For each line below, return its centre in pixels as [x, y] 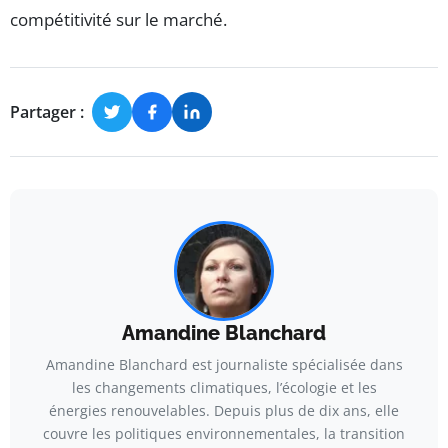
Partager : [47, 111]
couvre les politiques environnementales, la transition [224, 434]
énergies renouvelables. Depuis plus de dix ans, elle [224, 411]
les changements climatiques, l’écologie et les [224, 388]
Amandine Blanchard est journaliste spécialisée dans [224, 365]
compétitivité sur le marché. [118, 20]
